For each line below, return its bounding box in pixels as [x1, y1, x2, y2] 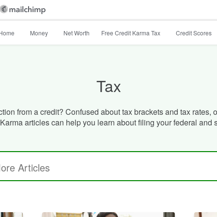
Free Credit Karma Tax [101, 28, 160, 37]
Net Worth [63, 28, 90, 37]
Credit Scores [176, 28, 212, 37]
